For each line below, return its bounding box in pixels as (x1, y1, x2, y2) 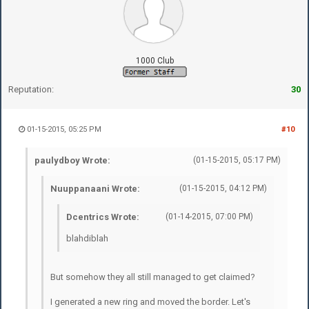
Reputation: (8, 83, 54, 94)
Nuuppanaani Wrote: (50, 183, 140, 194)
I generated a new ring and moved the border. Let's (50, 296, 250, 307)
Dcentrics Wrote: (66, 211, 139, 222)
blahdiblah (66, 232, 108, 243)
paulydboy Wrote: (34, 154, 110, 166)
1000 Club (135, 55, 174, 66)
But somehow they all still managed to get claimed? (50, 271, 255, 282)
